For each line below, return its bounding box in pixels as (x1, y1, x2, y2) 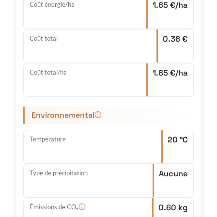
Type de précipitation (30, 169, 88, 177)
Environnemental (31, 110, 94, 121)
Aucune (159, 169, 187, 179)
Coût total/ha (30, 68, 67, 77)
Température (30, 135, 66, 143)
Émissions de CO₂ (30, 203, 78, 211)
